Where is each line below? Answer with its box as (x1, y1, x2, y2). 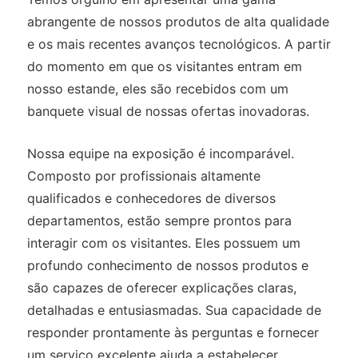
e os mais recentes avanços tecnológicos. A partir (26, 35, 331, 52)
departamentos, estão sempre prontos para (26, 212, 292, 229)
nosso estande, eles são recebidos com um (26, 80, 288, 97)
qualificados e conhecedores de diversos (26, 189, 276, 206)
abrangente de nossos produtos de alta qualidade (26, 13, 329, 30)
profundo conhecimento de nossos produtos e (26, 257, 308, 273)
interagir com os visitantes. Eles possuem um (26, 234, 300, 251)
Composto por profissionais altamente (26, 167, 261, 184)
